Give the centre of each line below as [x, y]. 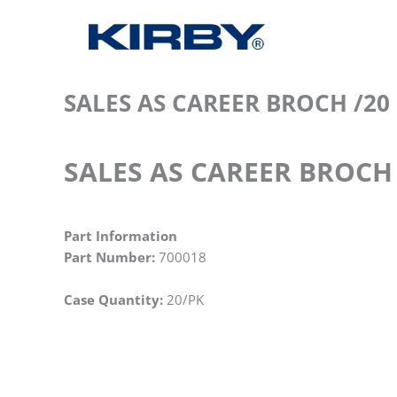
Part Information [121, 236]
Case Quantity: [113, 300]
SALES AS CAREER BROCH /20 [227, 103]
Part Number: [109, 257]
